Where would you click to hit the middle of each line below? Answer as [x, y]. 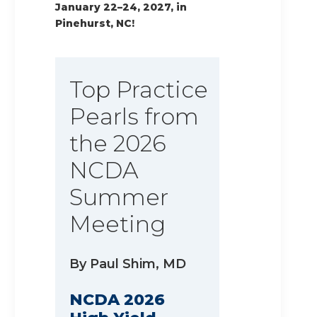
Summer [119, 197]
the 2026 [118, 144]
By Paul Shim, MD [128, 264]
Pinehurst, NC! [95, 24]
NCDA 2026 [117, 300]
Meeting [117, 224]
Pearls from [134, 117]
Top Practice [139, 90]
